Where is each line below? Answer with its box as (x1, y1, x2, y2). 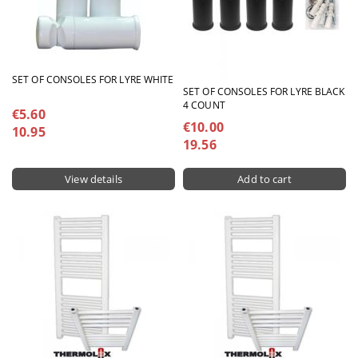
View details (65, 171, 122, 186)
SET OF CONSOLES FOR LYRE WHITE (12, 72, 174, 86)
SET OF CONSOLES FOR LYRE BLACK (183, 85, 345, 98)
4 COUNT (183, 98, 225, 112)
